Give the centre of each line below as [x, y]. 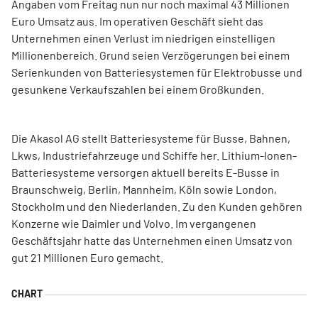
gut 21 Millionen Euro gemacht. [87, 257]
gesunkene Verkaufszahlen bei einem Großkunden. [138, 89]
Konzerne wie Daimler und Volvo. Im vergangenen [134, 223]
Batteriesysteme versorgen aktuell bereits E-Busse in [146, 172]
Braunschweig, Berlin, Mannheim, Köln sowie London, [144, 189]
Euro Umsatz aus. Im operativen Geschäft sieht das [137, 21]
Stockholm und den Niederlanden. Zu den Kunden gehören [157, 206]
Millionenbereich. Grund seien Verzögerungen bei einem [150, 55]
